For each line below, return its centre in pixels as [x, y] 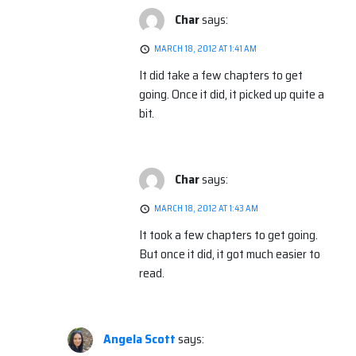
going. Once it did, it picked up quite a [232, 95]
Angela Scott [139, 339]
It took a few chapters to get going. [228, 235]
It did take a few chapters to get [221, 75]
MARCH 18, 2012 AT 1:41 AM [205, 49]
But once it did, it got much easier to [230, 254]
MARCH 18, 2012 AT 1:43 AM [206, 209]
